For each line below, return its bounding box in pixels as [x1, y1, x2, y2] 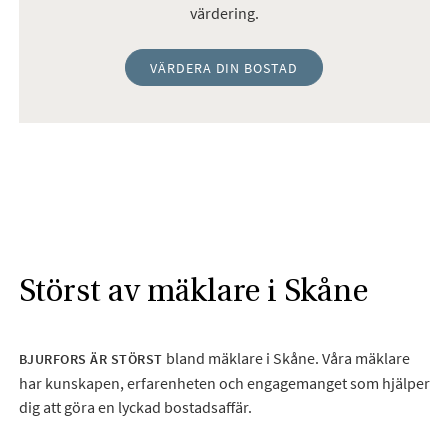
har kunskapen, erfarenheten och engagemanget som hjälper [18, 372, 430, 393]
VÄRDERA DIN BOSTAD [150, 58, 298, 77]
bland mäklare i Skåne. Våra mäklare [162, 347, 410, 368]
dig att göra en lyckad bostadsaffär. [18, 396, 252, 417]
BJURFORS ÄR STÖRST [18, 349, 163, 368]
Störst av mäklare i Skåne [18, 271, 368, 309]
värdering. [189, 2, 259, 23]
